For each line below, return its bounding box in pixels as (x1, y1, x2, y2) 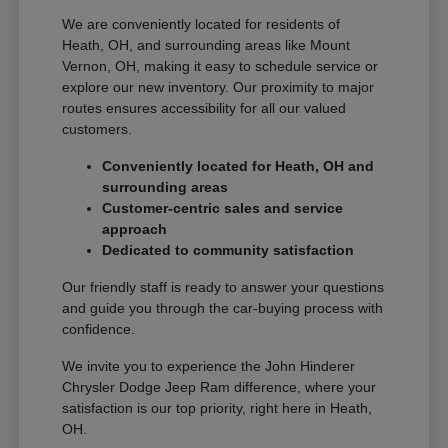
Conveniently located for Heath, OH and (102, 158, 375, 175)
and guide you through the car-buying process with (62, 300, 384, 317)
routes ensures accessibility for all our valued (62, 100, 347, 117)
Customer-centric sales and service (102, 200, 344, 217)
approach (102, 221, 168, 238)
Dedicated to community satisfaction (102, 242, 355, 259)
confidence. (62, 321, 136, 338)
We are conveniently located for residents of (62, 16, 341, 33)
